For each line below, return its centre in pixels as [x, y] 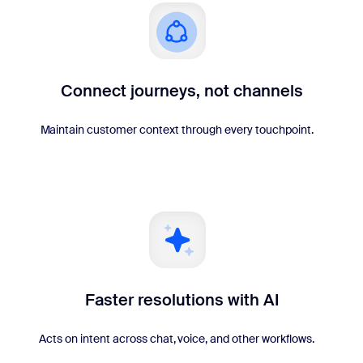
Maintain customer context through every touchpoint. [177, 130]
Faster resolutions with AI [181, 300]
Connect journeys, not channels [181, 91]
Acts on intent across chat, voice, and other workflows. [177, 339]
